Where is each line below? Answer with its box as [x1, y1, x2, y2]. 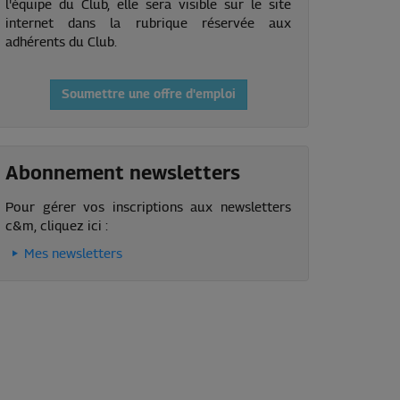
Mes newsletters [24, 246, 122, 261]
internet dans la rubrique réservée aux [5, 16, 291, 30]
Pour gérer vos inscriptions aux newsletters [5, 200, 291, 214]
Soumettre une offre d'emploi [61, 87, 236, 101]
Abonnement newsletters [5, 163, 240, 184]
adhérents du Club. [5, 35, 117, 49]
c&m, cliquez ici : [5, 219, 108, 233]
